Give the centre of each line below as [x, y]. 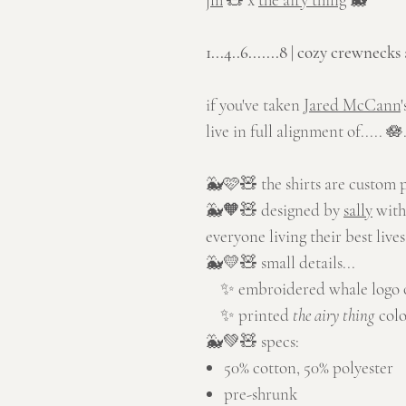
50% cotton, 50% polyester [309, 368]
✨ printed [249, 315]
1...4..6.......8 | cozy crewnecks [305, 53]
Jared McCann [352, 105]
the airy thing [333, 315]
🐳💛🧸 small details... [280, 263]
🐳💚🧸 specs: [252, 342]
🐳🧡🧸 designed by [275, 210]
